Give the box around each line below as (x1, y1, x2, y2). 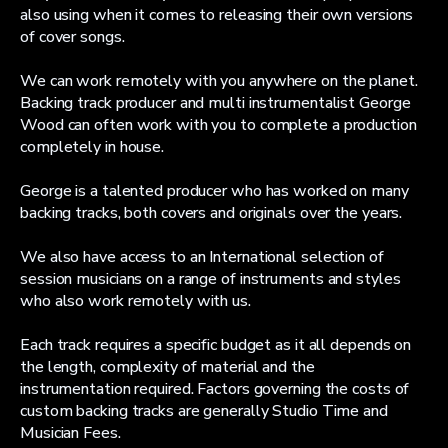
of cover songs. (20, 26, 125, 48)
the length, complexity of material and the (20, 356, 315, 378)
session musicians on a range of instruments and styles (20, 268, 401, 290)
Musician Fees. (20, 422, 121, 444)
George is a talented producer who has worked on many (20, 180, 409, 202)
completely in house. (20, 136, 164, 158)
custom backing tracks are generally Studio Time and (20, 400, 388, 422)
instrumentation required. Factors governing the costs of (20, 378, 410, 400)
